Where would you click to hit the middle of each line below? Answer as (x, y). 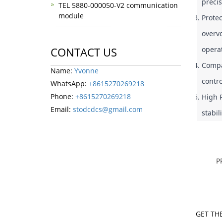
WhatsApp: (70, 83)
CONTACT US (84, 52)
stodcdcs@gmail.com (108, 109)
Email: (62, 109)
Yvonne (86, 71)
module (71, 16)
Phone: (63, 96)
